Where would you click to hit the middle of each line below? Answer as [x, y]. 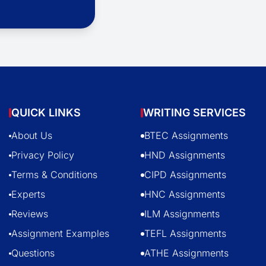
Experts [28, 194]
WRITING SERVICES [195, 113]
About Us [31, 135]
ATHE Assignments [187, 253]
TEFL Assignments [186, 233]
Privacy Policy [42, 155]
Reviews [29, 214]
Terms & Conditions [54, 175]
